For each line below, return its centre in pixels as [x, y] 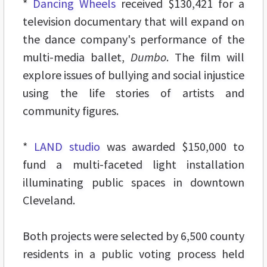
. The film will [205, 57]
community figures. [71, 110]
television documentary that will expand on [133, 21]
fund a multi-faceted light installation [133, 164]
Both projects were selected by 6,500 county [133, 235]
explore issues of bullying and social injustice [133, 74]
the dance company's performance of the [133, 39]
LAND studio [67, 146]
